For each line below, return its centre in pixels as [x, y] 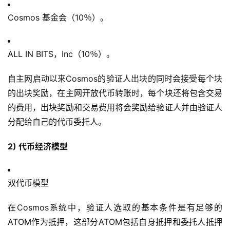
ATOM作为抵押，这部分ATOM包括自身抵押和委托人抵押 [115, 222]
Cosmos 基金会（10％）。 [58, 18]
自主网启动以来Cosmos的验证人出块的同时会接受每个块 [115, 79]
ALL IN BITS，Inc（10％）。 [61, 54]
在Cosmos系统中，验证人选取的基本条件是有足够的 [115, 208]
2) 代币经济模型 [38, 147]
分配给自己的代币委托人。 [57, 122]
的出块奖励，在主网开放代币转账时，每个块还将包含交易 [115, 93]
